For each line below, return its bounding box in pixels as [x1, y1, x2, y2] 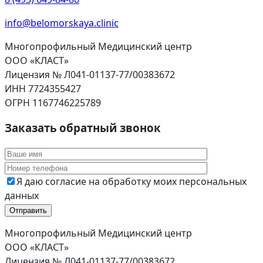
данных [5, 188, 39, 202]
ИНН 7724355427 [5, 82, 81, 96]
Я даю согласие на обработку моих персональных [16, 174, 247, 188]
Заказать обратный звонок [5, 120, 161, 135]
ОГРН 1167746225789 [5, 96, 101, 110]
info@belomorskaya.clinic [5, 16, 119, 30]
